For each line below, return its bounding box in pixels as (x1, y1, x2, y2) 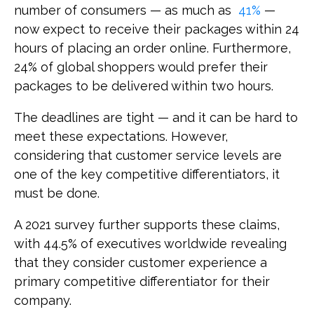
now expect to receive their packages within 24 (14, 21, 299, 36)
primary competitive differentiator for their (14, 273, 270, 289)
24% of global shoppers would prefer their (14, 59, 268, 74)
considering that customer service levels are (14, 147, 282, 163)
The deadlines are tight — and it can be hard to (14, 109, 298, 125)
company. (14, 292, 71, 308)
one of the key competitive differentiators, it (14, 166, 280, 182)
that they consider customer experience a (14, 254, 267, 270)
